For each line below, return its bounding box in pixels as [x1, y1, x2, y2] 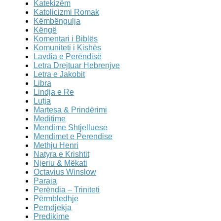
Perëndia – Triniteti [34, 185, 100, 194]
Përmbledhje [34, 194, 78, 203]
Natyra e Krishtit [34, 150, 89, 159]
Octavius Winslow [34, 168, 96, 177]
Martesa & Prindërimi [34, 106, 107, 114]
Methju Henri [34, 141, 78, 150]
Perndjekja [34, 203, 72, 212]
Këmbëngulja [34, 17, 80, 26]
